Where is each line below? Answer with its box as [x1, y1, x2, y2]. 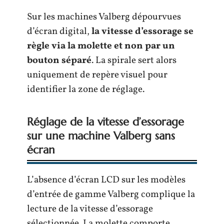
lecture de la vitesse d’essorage [27, 202, 153, 216]
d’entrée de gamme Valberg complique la [27, 188, 195, 201]
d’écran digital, [27, 25, 91, 38]
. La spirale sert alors [91, 54, 176, 67]
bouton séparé [27, 54, 91, 67]
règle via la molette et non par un [27, 39, 175, 53]
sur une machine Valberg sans [27, 129, 175, 143]
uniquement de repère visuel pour [27, 68, 167, 82]
